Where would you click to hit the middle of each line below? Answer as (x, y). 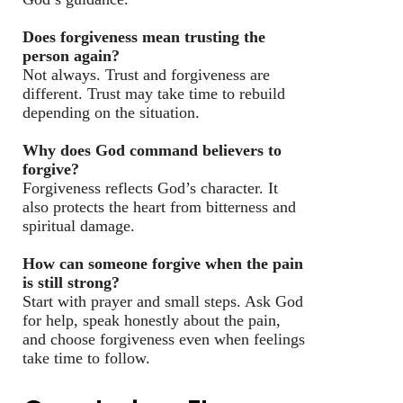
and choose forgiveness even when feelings (164, 339)
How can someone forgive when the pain (163, 263)
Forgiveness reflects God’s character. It (150, 188)
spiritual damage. (79, 225)
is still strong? (71, 282)
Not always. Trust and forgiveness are (146, 74)
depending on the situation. (111, 112)
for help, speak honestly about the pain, (152, 320)
